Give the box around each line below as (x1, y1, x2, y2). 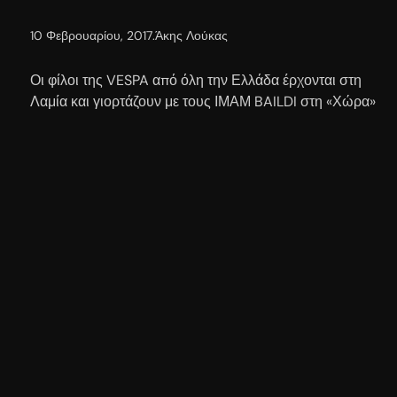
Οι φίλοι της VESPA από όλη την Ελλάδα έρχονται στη (30, 70, 362, 90)
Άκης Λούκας (155, 27, 228, 43)
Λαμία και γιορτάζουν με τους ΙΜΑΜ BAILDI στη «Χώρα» (30, 91, 376, 111)
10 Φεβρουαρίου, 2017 (30, 27, 152, 43)
